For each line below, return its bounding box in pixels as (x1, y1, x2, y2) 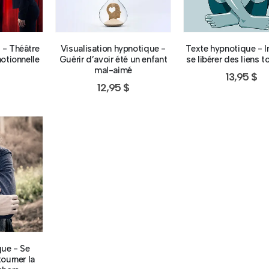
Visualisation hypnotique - (60, 43, 166, 54)
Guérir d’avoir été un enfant (59, 53, 168, 65)
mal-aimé (94, 64, 132, 76)
